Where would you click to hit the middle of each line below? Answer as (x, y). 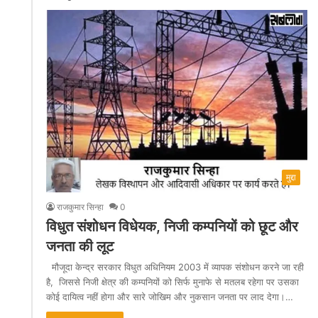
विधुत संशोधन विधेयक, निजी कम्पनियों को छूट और (172, 227)
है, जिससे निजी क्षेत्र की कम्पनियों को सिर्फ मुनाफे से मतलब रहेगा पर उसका (172, 282)
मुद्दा (291, 177)
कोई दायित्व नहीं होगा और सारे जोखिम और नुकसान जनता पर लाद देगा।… (170, 297)
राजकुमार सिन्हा (80, 207)
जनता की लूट (82, 247)
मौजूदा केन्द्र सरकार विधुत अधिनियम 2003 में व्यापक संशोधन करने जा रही (175, 267)
